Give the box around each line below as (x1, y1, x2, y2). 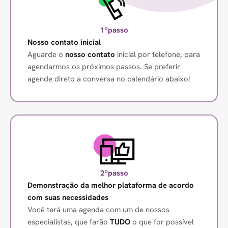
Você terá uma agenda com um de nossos (27, 205, 169, 215)
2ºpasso (100, 168, 128, 179)
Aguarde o (27, 49, 65, 60)
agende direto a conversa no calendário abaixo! (27, 74, 190, 84)
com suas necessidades (27, 192, 108, 203)
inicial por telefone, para (117, 49, 200, 60)
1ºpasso (100, 25, 128, 36)
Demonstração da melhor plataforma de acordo (27, 180, 194, 191)
